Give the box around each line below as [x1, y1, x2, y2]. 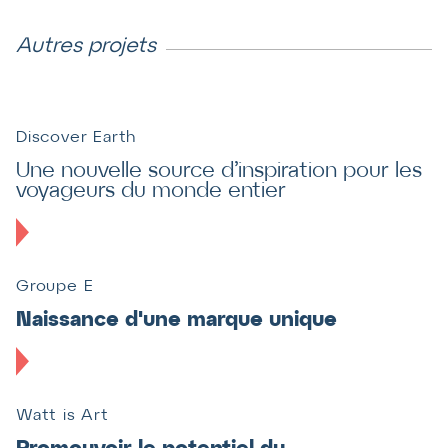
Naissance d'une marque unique [16, 311, 337, 330]
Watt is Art [16, 408, 109, 424]
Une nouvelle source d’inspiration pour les [16, 161, 422, 181]
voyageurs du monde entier [16, 181, 286, 201]
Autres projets [16, 37, 156, 57]
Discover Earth [16, 129, 137, 145]
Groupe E [16, 279, 94, 294]
